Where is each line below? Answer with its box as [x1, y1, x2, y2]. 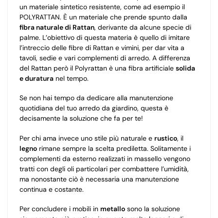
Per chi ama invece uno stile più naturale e [19, 133, 154, 143]
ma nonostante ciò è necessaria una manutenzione [19, 174, 179, 183]
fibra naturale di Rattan [19, 23, 94, 32]
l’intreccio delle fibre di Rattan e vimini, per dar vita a [19, 43, 184, 52]
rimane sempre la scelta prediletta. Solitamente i [37, 144, 191, 153]
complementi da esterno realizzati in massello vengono [19, 154, 190, 163]
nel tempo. [54, 74, 89, 83]
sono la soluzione [125, 204, 180, 214]
